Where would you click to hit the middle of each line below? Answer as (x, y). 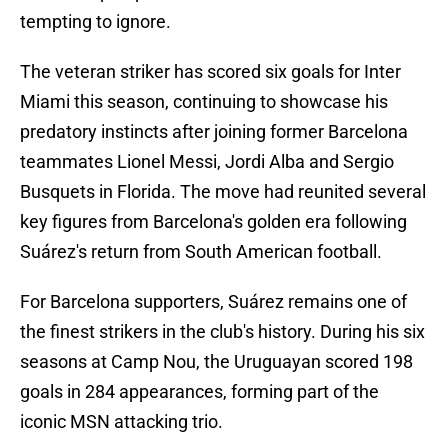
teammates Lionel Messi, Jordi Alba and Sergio (207, 162)
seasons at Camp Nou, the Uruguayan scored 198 (216, 362)
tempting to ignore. (95, 22)
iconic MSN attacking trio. (121, 422)
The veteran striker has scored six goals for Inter (210, 72)
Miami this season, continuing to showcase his (204, 102)
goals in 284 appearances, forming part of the (199, 392)
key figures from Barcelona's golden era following (213, 222)
